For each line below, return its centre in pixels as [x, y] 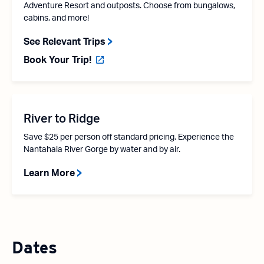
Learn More [49, 174]
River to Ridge [62, 119]
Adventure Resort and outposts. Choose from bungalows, [129, 6]
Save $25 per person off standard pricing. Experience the [129, 138]
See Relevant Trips [65, 42]
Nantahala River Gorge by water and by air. [102, 150]
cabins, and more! [56, 19]
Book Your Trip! [57, 60]
